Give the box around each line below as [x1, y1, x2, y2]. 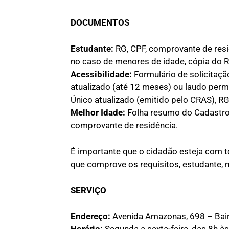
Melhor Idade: [71, 107, 127, 118]
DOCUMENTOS [71, 17, 129, 28]
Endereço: [71, 211, 110, 221]
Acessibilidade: [71, 68, 132, 79]
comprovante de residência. [71, 120, 178, 130]
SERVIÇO [71, 185, 106, 195]
